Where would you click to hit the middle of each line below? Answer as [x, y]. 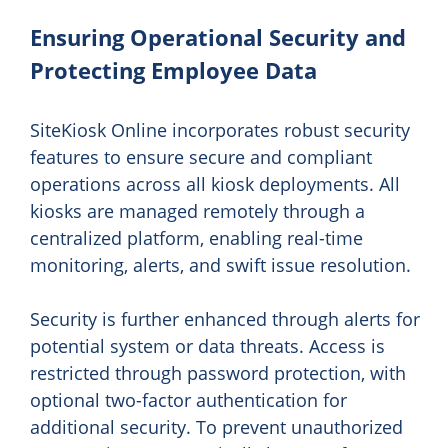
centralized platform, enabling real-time [196, 238]
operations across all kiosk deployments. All [215, 184]
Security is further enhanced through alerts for [225, 319]
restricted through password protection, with [218, 373]
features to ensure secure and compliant [201, 157]
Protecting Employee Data [173, 70]
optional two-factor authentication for [188, 400]
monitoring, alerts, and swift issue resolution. [220, 265]
